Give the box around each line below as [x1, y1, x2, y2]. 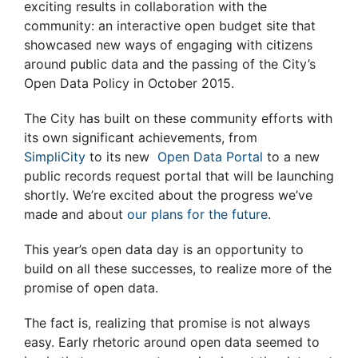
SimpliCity [24, 149, 86, 165]
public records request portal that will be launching [24, 168, 334, 184]
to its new [86, 149, 157, 165]
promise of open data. [24, 280, 158, 296]
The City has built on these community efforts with [24, 110, 332, 126]
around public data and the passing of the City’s [24, 56, 316, 72]
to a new [263, 149, 320, 165]
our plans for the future [127, 206, 268, 222]
